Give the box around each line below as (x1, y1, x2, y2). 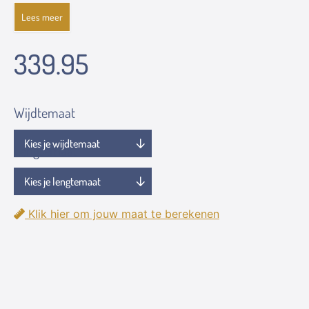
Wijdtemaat (14, 103, 75, 121)
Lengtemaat (14, 141, 77, 159)
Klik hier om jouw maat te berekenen (25, 207, 219, 221)
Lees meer (21, 11, 63, 23)
